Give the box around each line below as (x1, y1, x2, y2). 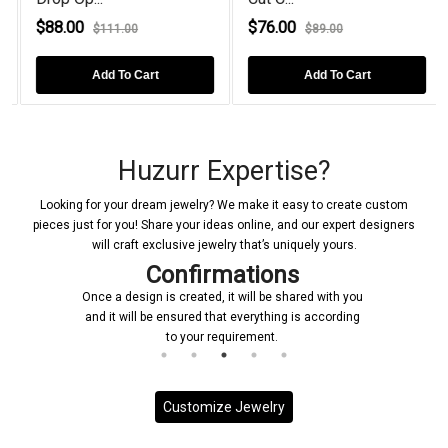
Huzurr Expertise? (117, 154, 331, 187)
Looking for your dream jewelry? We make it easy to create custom (40, 197, 408, 212)
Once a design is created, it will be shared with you (81, 289, 363, 304)
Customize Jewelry (163, 398, 285, 415)
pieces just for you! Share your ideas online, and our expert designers (33, 217, 415, 232)
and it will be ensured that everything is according (84, 309, 360, 324)
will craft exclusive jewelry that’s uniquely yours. (91, 237, 357, 252)
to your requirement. (166, 329, 278, 344)
